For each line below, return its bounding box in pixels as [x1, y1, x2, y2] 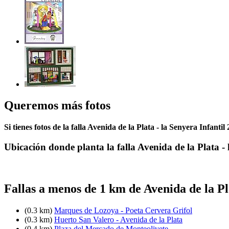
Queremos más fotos [4, 99, 110, 112]
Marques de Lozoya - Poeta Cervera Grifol [54, 205, 192, 215]
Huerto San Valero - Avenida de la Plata [54, 215, 182, 224]
